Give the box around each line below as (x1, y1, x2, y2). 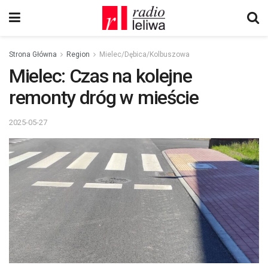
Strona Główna (9, 50, 57, 59)
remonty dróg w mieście (9, 86, 199, 109)
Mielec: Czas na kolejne (9, 65, 192, 87)
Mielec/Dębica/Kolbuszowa (99, 50, 190, 59)
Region (66, 50, 90, 59)
